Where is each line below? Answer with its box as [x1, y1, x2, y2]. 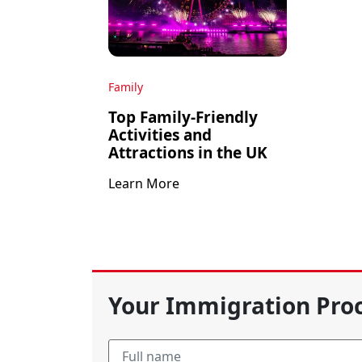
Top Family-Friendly [108, 107, 258, 128]
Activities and [108, 124, 212, 145]
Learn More [108, 175, 179, 192]
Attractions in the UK [108, 142, 267, 163]
